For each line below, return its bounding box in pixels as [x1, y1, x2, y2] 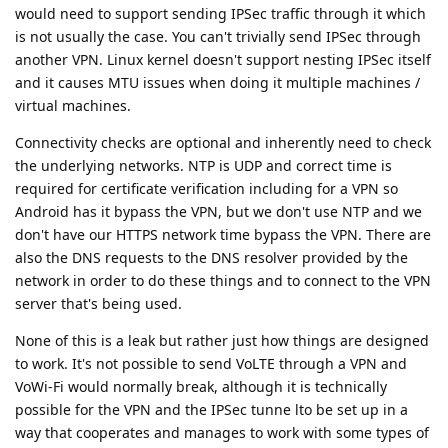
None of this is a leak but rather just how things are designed [15, 330, 429, 350]
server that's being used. [15, 293, 182, 313]
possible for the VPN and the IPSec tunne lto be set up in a [15, 399, 408, 419]
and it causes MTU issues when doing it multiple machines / [15, 72, 420, 92]
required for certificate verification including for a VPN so [15, 178, 398, 198]
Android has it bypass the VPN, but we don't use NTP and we [15, 201, 422, 221]
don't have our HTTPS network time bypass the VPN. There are [15, 224, 431, 244]
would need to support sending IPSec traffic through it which [15, 3, 426, 23]
